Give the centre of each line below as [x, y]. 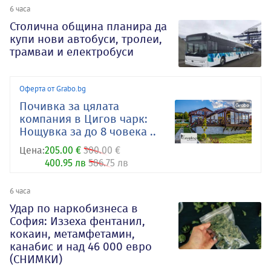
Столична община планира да [88, 27]
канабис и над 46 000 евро [81, 247]
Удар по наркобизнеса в [74, 209]
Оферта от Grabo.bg [53, 89]
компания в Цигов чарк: [83, 119]
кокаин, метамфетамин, [72, 234]
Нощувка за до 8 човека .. [88, 132]
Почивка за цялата [69, 106]
